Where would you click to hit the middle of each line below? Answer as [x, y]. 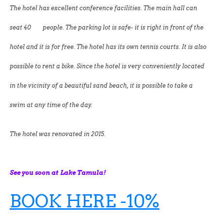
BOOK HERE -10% [85, 201]
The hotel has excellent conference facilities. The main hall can [103, 8]
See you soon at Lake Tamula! [58, 172]
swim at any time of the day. [52, 105]
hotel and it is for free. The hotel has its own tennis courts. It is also [108, 47]
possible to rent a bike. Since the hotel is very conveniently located [107, 66]
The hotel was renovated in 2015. [58, 134]
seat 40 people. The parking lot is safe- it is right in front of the [107, 27]
